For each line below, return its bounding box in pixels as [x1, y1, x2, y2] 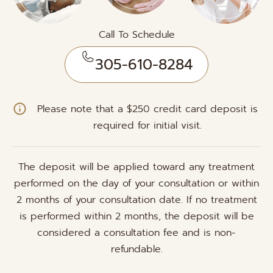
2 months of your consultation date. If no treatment [16, 192, 257, 207]
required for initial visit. [93, 118, 202, 133]
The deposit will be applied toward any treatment [18, 159, 255, 174]
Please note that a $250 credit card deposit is [37, 101, 258, 116]
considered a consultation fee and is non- [37, 225, 236, 240]
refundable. [110, 241, 163, 257]
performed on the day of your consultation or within [14, 175, 259, 191]
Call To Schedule [98, 27, 175, 42]
